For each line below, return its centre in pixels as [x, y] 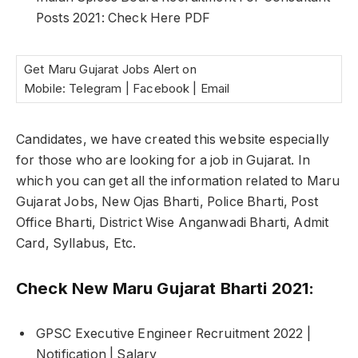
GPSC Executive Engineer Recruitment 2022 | [173, 333]
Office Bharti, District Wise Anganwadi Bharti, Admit [173, 223]
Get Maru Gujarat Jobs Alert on [110, 70]
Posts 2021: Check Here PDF [123, 18]
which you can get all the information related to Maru [178, 181]
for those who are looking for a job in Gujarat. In [163, 161]
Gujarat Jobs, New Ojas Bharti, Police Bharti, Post [167, 202]
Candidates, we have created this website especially [173, 140]
